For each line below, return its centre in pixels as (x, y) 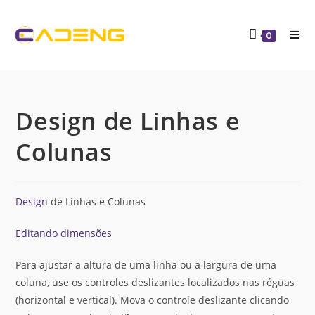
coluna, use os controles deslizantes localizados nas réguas (155, 282)
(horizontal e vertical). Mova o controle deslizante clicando (153, 300)
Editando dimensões (64, 233)
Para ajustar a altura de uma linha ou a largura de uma (146, 265)
